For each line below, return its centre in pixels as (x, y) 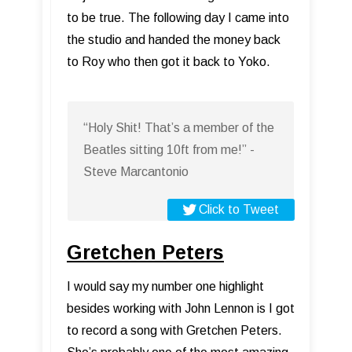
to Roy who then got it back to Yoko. (169, 62)
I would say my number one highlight (165, 287)
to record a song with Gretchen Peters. (174, 331)
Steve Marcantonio (136, 172)
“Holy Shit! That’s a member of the (179, 128)
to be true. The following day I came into (178, 18)
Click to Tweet (239, 210)
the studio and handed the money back (174, 40)
